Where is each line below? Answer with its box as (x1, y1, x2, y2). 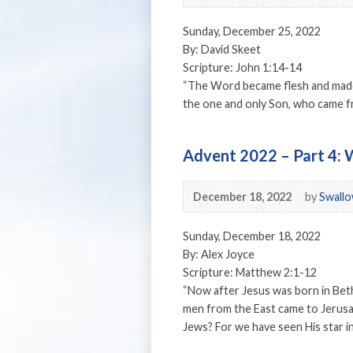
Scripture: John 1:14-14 (183, 61, 302, 74)
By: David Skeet (183, 43, 261, 56)
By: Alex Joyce (183, 247, 255, 261)
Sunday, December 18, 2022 (183, 229, 321, 243)
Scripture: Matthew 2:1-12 (183, 266, 317, 279)
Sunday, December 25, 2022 (183, 24, 321, 38)
